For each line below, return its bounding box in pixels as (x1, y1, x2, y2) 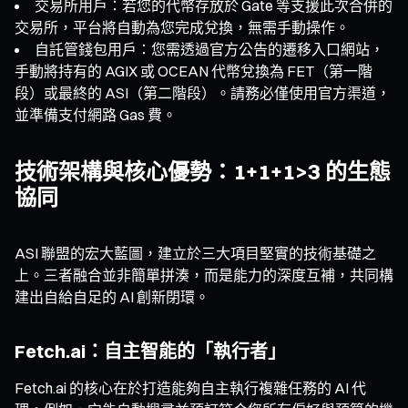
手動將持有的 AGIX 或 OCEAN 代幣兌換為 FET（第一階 (15, 61, 372, 80)
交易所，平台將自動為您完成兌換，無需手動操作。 (15, 17, 350, 36)
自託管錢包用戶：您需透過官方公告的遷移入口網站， (35, 39, 384, 58)
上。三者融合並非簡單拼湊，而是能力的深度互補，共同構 (15, 265, 393, 284)
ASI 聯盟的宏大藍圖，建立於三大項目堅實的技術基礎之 (15, 243, 376, 262)
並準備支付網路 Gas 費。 (15, 105, 177, 124)
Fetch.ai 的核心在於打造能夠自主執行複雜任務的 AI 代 (15, 378, 366, 397)
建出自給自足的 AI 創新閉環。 (15, 287, 209, 306)
